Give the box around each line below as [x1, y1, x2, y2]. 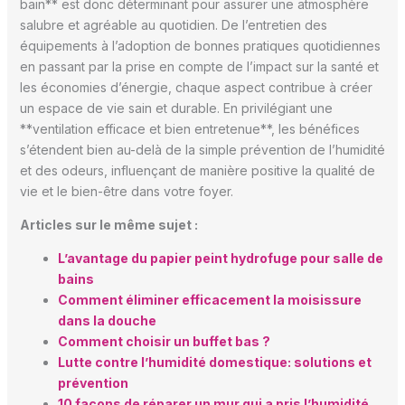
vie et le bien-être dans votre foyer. [19, 184, 233, 200]
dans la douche [57, 313, 156, 329]
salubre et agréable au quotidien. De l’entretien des [19, 17, 327, 33]
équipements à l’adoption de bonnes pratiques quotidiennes [19, 38, 381, 54]
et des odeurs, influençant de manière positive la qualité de [19, 163, 375, 179]
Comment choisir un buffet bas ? [57, 334, 270, 350]
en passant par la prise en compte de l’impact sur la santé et [19, 59, 379, 75]
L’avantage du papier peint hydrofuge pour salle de [57, 250, 383, 267]
